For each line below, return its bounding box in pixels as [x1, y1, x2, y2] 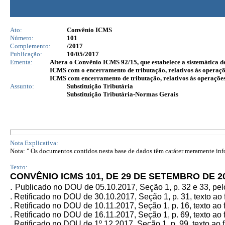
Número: [10, 34, 34, 42]
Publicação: [10, 50, 42, 58]
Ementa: [10, 58, 33, 66]
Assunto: [10, 82, 34, 90]
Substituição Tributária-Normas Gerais [67, 90, 178, 98]
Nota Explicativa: [10, 139, 58, 147]
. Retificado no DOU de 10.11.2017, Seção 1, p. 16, [10, 201, 193, 210]
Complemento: [10, 42, 51, 50]
